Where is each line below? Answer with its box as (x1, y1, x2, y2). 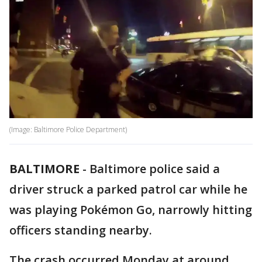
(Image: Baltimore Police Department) (9, 125, 127, 135)
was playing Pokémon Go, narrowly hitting (9, 202, 252, 218)
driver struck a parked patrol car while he (9, 181, 247, 198)
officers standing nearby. (9, 222, 152, 239)
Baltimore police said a (89, 161, 220, 177)
